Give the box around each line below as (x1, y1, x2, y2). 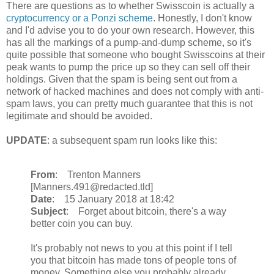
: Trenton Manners (55, 169, 141, 180)
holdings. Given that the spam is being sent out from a (6, 74, 237, 85)
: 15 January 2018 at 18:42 (52, 194, 174, 205)
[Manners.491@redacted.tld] (31, 182, 153, 193)
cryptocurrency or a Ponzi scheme (6, 13, 153, 24)
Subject (31, 206, 66, 217)
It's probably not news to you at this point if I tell (31, 243, 232, 254)
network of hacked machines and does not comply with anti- (6, 86, 264, 97)
